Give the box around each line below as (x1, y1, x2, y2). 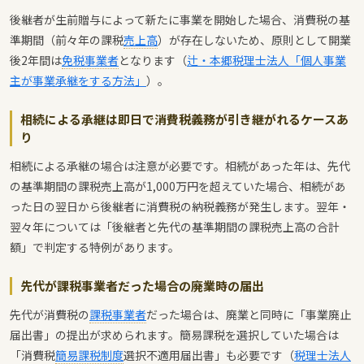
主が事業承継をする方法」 (10, 72, 146, 89)
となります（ (119, 52, 187, 69)
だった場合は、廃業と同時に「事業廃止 (146, 306, 351, 323)
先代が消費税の (10, 306, 89, 323)
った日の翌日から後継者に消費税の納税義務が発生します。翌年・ (10, 198, 350, 215)
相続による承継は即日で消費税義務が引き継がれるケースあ (20, 110, 349, 128)
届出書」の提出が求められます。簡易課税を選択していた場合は (10, 327, 339, 344)
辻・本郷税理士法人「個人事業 (187, 52, 346, 69)
